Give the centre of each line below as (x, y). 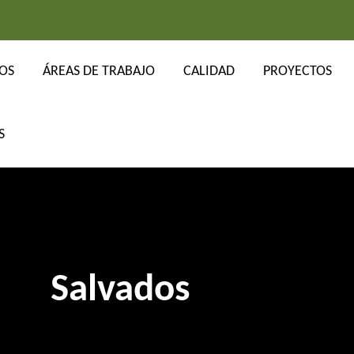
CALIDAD (209, 72)
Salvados (120, 291)
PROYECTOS (297, 72)
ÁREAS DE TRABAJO (98, 72)
